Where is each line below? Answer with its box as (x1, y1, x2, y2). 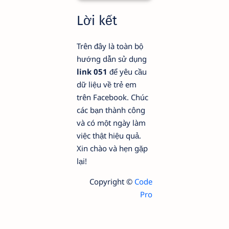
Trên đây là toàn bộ (77, 41, 143, 52)
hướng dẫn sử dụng (77, 54, 147, 64)
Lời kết (77, 13, 117, 29)
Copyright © (89, 176, 134, 187)
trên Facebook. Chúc (77, 92, 148, 103)
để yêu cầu (107, 66, 147, 77)
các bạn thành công (77, 105, 145, 116)
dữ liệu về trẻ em (77, 79, 136, 90)
